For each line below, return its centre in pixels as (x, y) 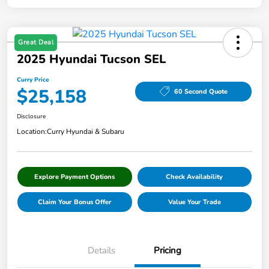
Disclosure (31, 117)
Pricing (168, 251)
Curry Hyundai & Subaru (86, 132)
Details (101, 251)
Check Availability (195, 177)
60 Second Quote (201, 91)
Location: (32, 132)
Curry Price (33, 80)
